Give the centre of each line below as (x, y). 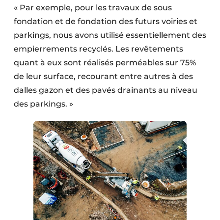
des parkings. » (43, 104)
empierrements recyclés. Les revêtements (98, 49)
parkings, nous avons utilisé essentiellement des (110, 35)
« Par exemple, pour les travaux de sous (93, 7)
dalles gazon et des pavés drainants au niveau (106, 90)
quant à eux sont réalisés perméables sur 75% (105, 62)
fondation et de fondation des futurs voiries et (106, 21)
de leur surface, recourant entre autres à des (103, 76)
